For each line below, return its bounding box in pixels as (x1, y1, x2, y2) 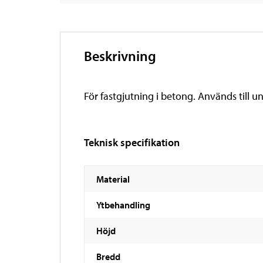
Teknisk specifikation (84, 135, 180, 149)
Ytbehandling (96, 198, 150, 211)
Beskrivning (84, 46, 156, 65)
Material (96, 173, 130, 185)
